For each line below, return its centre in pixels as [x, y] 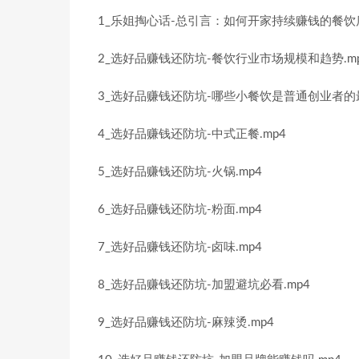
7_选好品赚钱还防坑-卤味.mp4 [180, 247]
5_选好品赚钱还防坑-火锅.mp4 [180, 172]
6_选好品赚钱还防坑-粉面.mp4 [180, 210]
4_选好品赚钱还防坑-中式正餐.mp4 [192, 134]
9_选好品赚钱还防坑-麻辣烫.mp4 [186, 323]
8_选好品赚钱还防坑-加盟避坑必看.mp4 [204, 285]
